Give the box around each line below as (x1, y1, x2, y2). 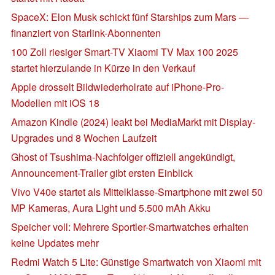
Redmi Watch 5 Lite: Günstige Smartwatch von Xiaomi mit (11, 254, 261, 269)
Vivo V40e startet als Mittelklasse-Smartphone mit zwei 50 (11, 184, 263, 199)
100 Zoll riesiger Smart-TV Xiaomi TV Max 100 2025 (11, 44, 238, 59)
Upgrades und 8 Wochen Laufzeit (11, 130, 157, 145)
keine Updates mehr (11, 235, 99, 250)
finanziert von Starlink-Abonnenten (11, 25, 161, 40)
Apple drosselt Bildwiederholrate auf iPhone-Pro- (11, 79, 224, 94)
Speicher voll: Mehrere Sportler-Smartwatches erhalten (11, 219, 249, 234)
